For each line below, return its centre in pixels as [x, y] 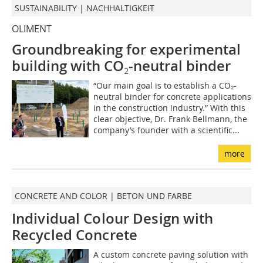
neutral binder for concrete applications [172, 97]
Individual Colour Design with [113, 219]
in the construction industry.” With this [169, 108]
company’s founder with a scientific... [166, 130]
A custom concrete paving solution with [171, 255]
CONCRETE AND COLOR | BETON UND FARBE [103, 196]
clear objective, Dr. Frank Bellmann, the [170, 119]
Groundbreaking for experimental [126, 50]
